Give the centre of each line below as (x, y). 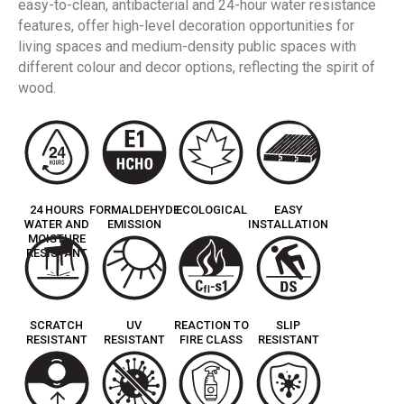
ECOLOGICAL (211, 210)
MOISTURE (56, 239)
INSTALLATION (289, 224)
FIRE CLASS (211, 340)
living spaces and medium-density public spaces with (187, 46)
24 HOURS (56, 210)
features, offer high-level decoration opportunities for (186, 26)
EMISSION (134, 224)
